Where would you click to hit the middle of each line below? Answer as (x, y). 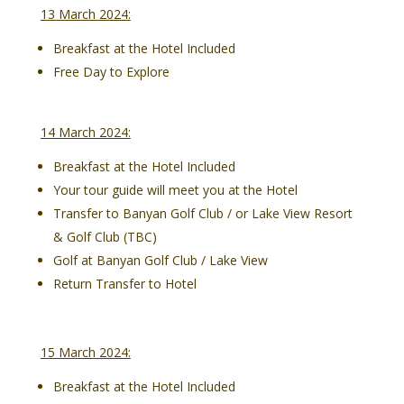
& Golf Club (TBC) (105, 237)
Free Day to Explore (111, 72)
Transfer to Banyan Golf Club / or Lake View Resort (202, 214)
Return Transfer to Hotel (124, 284)
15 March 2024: (85, 353)
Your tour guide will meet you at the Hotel (175, 190)
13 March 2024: (85, 14)
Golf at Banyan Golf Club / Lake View (160, 261)
